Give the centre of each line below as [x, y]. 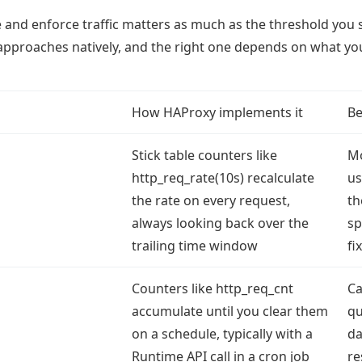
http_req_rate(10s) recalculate [223, 178]
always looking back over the [220, 223]
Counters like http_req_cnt [213, 288]
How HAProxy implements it [217, 112]
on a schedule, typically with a [222, 334]
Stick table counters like [204, 155]
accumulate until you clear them [230, 311]
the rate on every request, [211, 200]
